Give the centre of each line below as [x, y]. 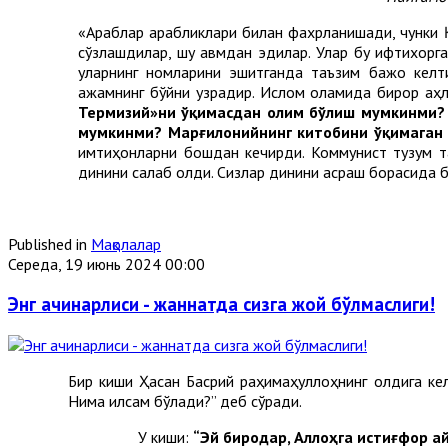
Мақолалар [126, 243]
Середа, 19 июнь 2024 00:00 [106, 263]
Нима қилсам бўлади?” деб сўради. [185, 401]
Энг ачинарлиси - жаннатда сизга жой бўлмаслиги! [221, 304]
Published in [47, 243]
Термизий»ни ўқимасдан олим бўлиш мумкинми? [261, 111]
